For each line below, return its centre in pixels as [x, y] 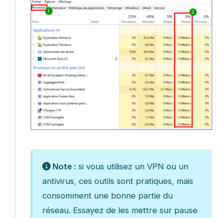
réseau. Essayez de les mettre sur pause [120, 210]
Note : [63, 166]
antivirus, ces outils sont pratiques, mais [118, 181]
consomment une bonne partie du [107, 195]
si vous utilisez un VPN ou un [132, 166]
